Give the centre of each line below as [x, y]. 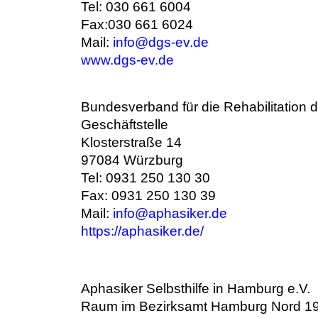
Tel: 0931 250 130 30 [146, 178]
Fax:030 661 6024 [137, 24]
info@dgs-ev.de [161, 42]
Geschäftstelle [125, 125]
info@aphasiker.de [170, 213]
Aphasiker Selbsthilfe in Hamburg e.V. [196, 289]
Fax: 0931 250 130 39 [148, 196]
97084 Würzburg [132, 160]
